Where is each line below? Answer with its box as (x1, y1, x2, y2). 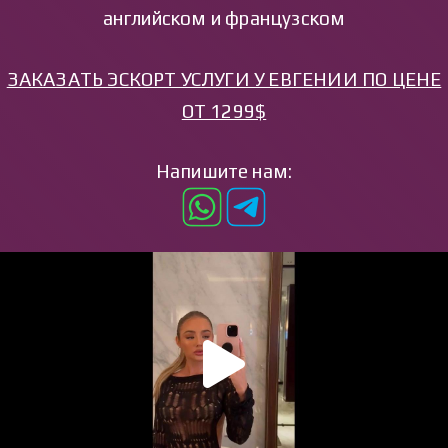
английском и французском (102, 7, 346, 30)
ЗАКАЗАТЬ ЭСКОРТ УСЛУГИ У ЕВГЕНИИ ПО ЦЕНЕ (6, 67, 442, 90)
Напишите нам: (155, 160, 293, 183)
